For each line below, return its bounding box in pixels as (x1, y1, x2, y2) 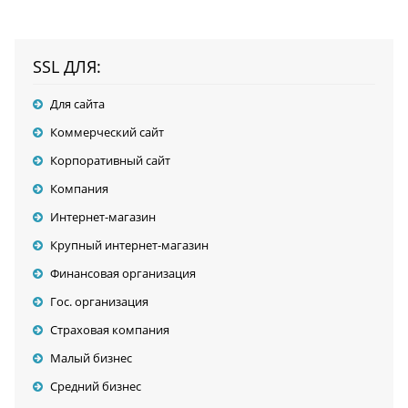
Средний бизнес (49, 378, 141, 395)
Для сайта (49, 96, 105, 113)
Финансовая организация (49, 265, 196, 282)
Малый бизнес (49, 350, 132, 367)
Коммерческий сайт (49, 124, 164, 141)
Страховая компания (49, 321, 169, 339)
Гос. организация (49, 293, 148, 311)
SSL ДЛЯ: (32, 56, 101, 78)
